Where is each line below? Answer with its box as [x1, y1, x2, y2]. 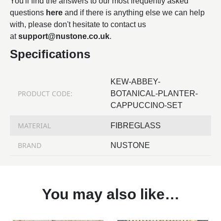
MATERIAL [18, 120, 51, 130]
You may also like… [41, 185, 180, 202]
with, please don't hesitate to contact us [10, 20, 146, 29]
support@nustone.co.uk [18, 32, 110, 40]
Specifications [10, 47, 90, 61]
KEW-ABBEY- [110, 77, 160, 86]
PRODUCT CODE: [18, 88, 73, 98]
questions [10, 8, 46, 17]
